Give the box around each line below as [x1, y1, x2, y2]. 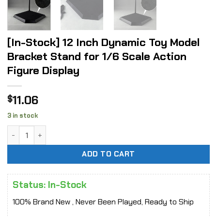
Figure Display [7, 63, 79, 77]
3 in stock [7, 111, 38, 120]
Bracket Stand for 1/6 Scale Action [7, 49, 186, 63]
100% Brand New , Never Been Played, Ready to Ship [13, 196, 194, 207]
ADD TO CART [82, 149, 135, 159]
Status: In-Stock [13, 179, 87, 191]
